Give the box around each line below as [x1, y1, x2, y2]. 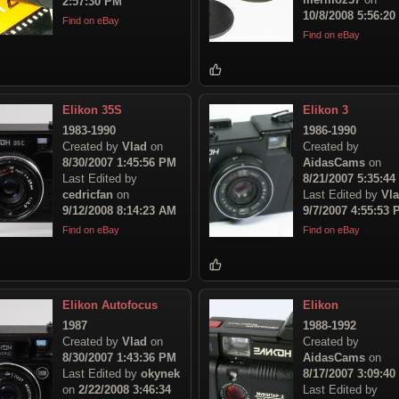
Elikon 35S [62, 102, 122, 117]
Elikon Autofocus [62, 297, 158, 312]
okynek [141, 366, 180, 380]
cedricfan [62, 187, 113, 201]
